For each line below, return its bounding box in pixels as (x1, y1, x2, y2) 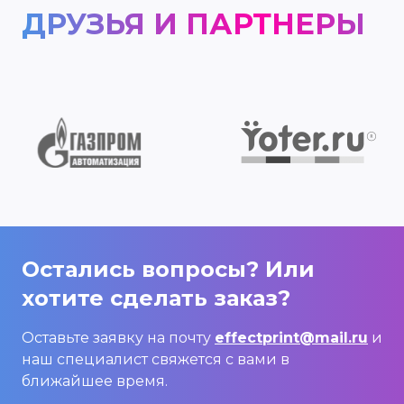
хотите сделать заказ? (22, 284, 290, 311)
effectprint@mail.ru (215, 328, 368, 346)
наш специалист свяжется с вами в (22, 350, 289, 368)
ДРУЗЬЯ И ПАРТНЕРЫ (22, 6, 365, 42)
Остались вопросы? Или (22, 255, 315, 282)
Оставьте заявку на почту (22, 328, 215, 346)
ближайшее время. (22, 372, 168, 390)
